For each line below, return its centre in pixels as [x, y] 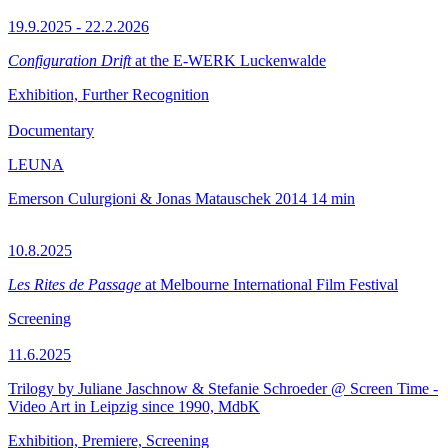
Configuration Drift [69, 60]
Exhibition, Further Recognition [108, 94]
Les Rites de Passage [74, 284]
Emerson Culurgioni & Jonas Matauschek [139, 198]
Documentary [51, 130]
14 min [333, 198]
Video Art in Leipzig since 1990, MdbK [134, 406]
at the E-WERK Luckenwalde [228, 60]
